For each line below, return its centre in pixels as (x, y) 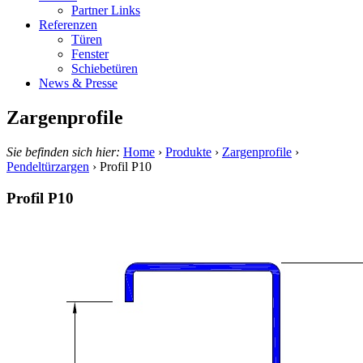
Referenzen (68, 25)
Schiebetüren (105, 69)
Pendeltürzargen (48, 166)
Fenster (90, 54)
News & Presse (78, 83)
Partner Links (106, 11)
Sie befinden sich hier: (65, 152)
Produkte (188, 152)
